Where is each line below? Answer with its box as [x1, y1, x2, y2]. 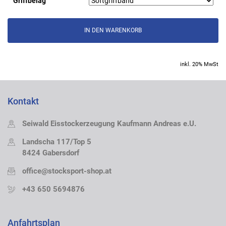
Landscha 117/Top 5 [22, 137, 91, 147]
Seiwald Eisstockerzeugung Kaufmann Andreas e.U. [22, 119, 196, 129]
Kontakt [8, 96, 39, 107]
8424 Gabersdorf [22, 148, 79, 158]
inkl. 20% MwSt [180, 61, 218, 68]
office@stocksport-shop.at [22, 166, 111, 176]
